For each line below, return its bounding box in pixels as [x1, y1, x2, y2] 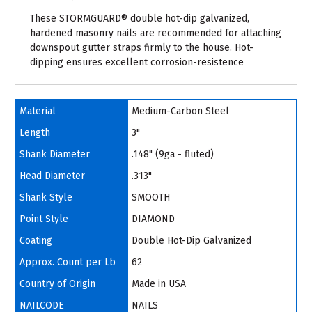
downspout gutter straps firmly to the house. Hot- [30, 41, 253, 54]
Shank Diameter [19, 148, 90, 160]
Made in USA [131, 277, 186, 290]
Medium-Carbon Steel [131, 104, 229, 117]
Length [19, 126, 50, 139]
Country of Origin [19, 277, 95, 290]
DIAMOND [131, 212, 175, 225]
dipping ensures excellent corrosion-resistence [30, 56, 244, 68]
